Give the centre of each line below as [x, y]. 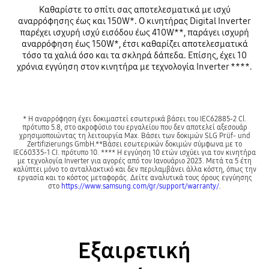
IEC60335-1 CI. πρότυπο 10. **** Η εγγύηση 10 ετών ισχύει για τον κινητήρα [134, 152]
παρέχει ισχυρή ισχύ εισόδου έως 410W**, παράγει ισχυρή [134, 33]
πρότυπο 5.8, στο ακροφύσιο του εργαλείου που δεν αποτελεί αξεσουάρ [134, 127]
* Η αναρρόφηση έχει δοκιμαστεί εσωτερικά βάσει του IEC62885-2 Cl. [134, 118]
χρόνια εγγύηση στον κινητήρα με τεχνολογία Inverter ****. [134, 67]
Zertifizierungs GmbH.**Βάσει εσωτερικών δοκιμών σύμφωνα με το [134, 144]
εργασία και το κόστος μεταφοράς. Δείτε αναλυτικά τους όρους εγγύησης [134, 177]
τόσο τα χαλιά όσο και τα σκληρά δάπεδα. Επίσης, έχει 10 [134, 56]
